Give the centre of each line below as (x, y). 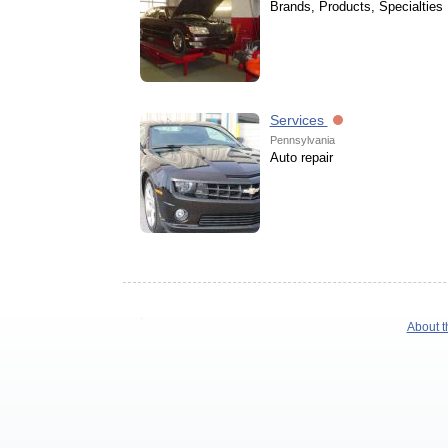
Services (298, 120)
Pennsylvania (302, 140)
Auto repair (301, 157)
